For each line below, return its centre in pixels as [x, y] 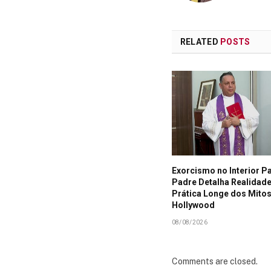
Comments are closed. [214, 261]
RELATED [200, 41]
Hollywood [193, 205]
